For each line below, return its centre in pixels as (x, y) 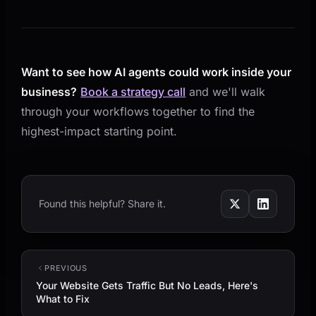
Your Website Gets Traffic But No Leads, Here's (147, 285)
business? (49, 91)
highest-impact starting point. (99, 131)
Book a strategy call (133, 91)
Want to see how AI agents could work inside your (157, 72)
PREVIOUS (66, 268)
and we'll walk (226, 91)
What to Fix (63, 298)
